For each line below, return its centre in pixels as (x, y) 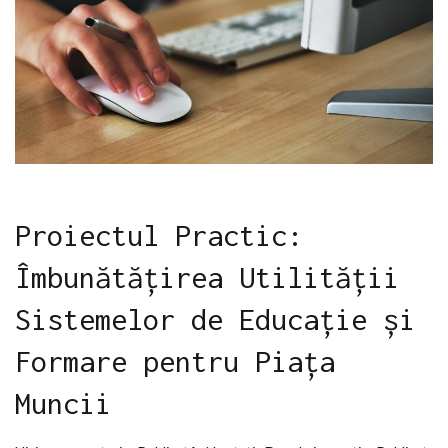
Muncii (63, 402)
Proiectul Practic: (159, 234)
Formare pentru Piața (175, 360)
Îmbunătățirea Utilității (207, 276)
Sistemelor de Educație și (215, 318)
